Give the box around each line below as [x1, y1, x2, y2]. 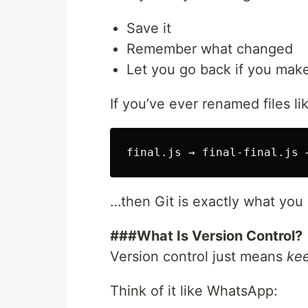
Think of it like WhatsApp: [110, 283, 278, 299]
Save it [126, 20, 171, 36]
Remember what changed [126, 41, 293, 57]
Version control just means [110, 248, 287, 265]
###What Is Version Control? [110, 228, 302, 244]
